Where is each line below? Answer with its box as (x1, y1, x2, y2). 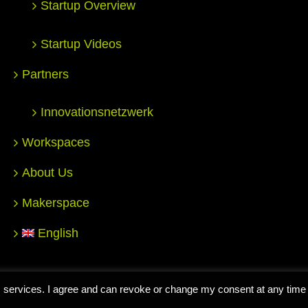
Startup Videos (41, 37, 122, 52)
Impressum (232, 273, 281, 285)
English (38, 226, 79, 241)
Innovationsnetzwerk (41, 105, 153, 120)
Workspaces (22, 135, 90, 150)
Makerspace (22, 196, 89, 210)
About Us (22, 166, 73, 180)
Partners (22, 67, 69, 82)
